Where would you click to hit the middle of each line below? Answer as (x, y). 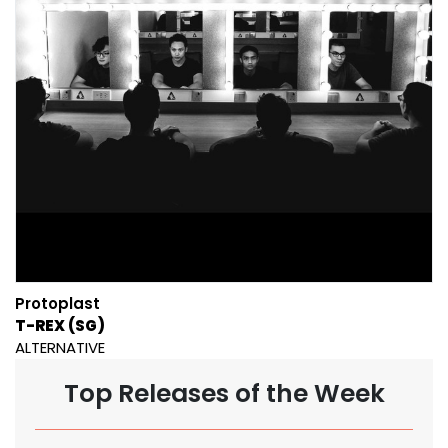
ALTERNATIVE (60, 347)
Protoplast (57, 303)
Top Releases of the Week (224, 393)
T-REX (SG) (60, 325)
